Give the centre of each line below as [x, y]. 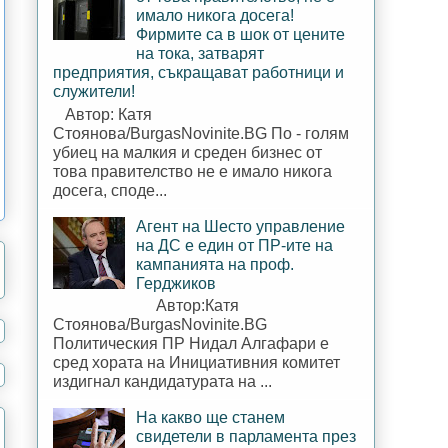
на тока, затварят [200, 54]
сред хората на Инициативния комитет [196, 362]
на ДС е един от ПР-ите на [235, 245]
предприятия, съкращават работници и [198, 73]
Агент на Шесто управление [241, 226]
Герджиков [176, 283]
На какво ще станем [211, 417]
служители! [94, 92]
